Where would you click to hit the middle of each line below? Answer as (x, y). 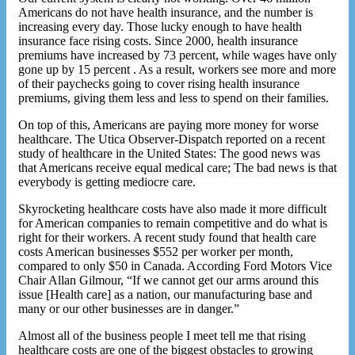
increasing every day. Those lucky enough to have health (160, 26)
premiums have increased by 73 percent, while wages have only (177, 55)
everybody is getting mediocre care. (107, 181)
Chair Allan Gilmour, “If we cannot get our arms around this (168, 280)
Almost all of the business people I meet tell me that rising (162, 335)
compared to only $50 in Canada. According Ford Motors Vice (175, 265)
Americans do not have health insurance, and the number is (166, 12)
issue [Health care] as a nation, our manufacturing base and (165, 294)
